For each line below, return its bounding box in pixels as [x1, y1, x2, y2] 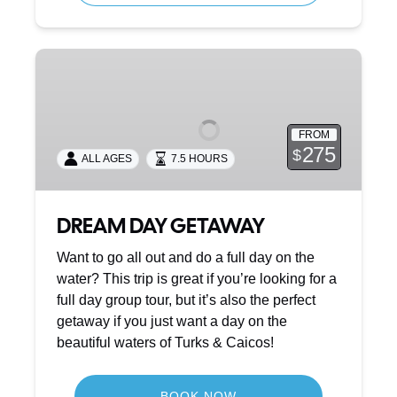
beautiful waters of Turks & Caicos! [57, 334, 274, 350]
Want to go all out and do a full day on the [57, 249, 315, 265]
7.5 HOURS [171, 152, 228, 166]
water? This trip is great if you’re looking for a [57, 270, 337, 286]
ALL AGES [82, 152, 132, 166]
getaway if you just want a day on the [57, 313, 287, 329]
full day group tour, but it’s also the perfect [57, 292, 315, 307]
